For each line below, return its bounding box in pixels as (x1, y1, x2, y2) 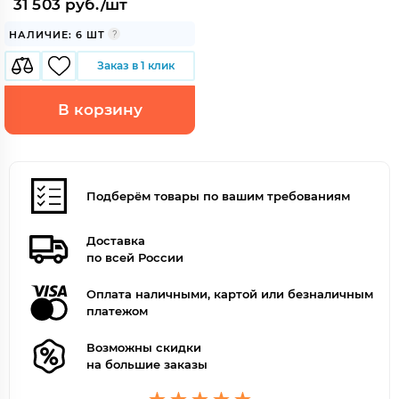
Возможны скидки (86, 340, 201, 354)
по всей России (86, 250, 183, 265)
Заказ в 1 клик (97, 59, 175, 72)
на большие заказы (86, 357, 208, 371)
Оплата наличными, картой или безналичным (86, 287, 373, 301)
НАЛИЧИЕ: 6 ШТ (9, 28, 105, 41)
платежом (86, 304, 148, 318)
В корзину (57, 101, 142, 118)
